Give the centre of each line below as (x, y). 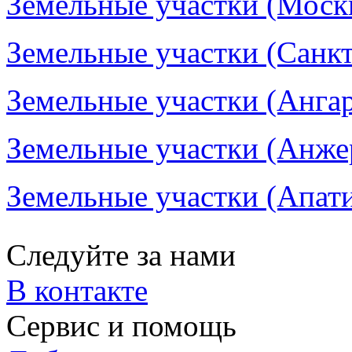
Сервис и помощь (121, 326)
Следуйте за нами (121, 255)
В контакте (77, 290)
